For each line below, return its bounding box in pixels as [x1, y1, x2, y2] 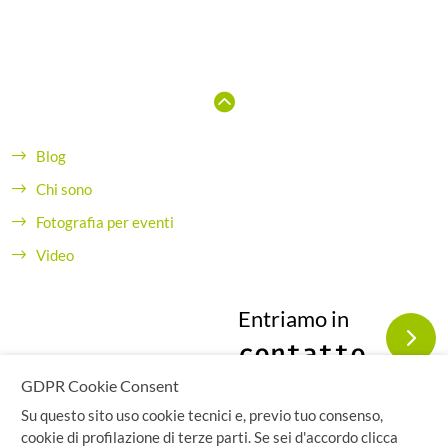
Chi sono [36, 180, 92, 199]
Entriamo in [238, 305, 349, 333]
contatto [238, 337, 366, 373]
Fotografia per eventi [36, 213, 174, 232]
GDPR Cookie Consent [21, 376, 179, 395]
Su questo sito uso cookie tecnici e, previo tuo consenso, [21, 407, 383, 424]
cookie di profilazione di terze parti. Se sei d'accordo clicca [21, 429, 398, 446]
